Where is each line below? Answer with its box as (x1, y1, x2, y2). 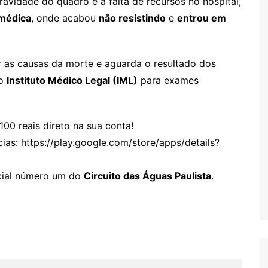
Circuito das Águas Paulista (84, 169, 211, 182)
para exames (138, 74, 199, 86)
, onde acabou (31, 11, 99, 24)
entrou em (177, 11, 226, 24)
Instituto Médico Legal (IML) (7, 74, 138, 86)
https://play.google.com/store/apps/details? (21, 136, 220, 148)
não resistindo (99, 11, 166, 24)
